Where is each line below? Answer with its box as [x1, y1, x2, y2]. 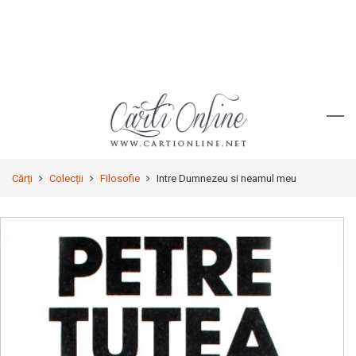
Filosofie [100, 172, 140, 184]
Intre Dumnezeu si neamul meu [157, 172, 296, 184]
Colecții [49, 172, 83, 184]
